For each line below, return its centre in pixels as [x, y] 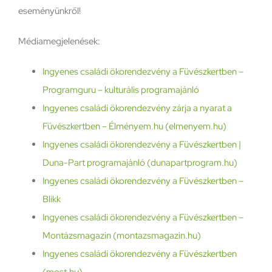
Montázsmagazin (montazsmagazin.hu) [121, 235]
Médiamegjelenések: [59, 41]
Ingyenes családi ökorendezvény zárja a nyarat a [137, 108]
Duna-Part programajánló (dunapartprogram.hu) [140, 162]
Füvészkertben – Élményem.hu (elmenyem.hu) [134, 126]
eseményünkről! [49, 11]
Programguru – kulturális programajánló [121, 90]
